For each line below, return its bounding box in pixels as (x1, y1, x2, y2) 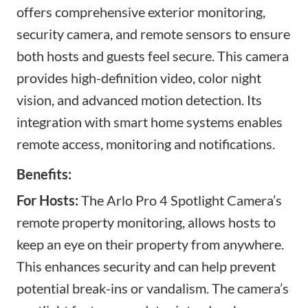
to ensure (232, 25, 290, 43)
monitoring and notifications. (103, 135, 275, 153)
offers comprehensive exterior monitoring (16, 3, 263, 21)
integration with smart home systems (16, 113, 237, 131)
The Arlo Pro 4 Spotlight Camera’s (78, 192, 282, 209)
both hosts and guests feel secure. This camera (16, 47, 289, 65)
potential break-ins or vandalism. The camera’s (16, 280, 289, 297)
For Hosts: (16, 192, 78, 209)
